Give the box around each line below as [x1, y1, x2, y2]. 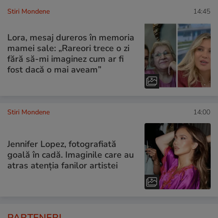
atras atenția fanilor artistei [7, 159, 118, 171]
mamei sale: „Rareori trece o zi [7, 42, 129, 54]
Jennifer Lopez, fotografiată [7, 138, 116, 150]
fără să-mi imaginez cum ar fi [7, 53, 124, 65]
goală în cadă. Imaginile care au [7, 148, 134, 161]
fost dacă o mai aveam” [7, 64, 101, 76]
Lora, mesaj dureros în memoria [7, 32, 134, 44]
